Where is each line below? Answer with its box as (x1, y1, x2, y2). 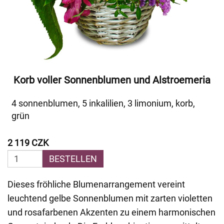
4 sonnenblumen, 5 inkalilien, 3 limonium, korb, (11, 98, 195, 108)
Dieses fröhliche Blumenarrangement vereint (7, 179, 185, 189)
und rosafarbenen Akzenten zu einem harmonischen (7, 207, 215, 217)
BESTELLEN (49, 153, 97, 164)
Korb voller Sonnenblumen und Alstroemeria (13, 74, 210, 86)
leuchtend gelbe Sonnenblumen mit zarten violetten (7, 193, 212, 203)
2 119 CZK (7, 137, 48, 148)
